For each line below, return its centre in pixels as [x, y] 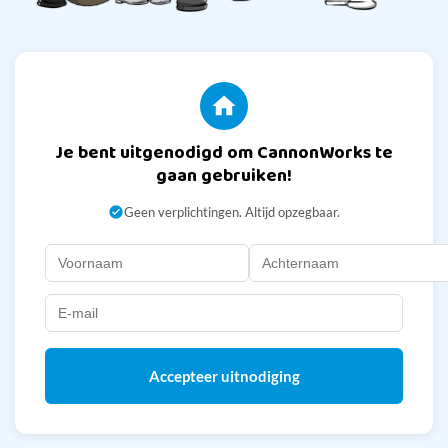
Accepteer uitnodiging [224, 376]
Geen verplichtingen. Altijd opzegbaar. [232, 212]
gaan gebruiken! [224, 176]
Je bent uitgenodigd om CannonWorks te [224, 153]
